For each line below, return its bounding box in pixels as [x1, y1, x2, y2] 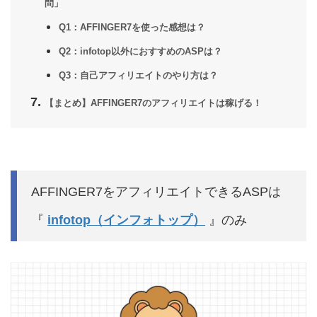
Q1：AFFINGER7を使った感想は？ [58, 23, 205, 33]
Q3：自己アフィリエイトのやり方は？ [58, 71, 218, 81]
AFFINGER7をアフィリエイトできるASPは [31, 185, 281, 200]
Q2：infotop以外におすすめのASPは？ [58, 47, 222, 57]
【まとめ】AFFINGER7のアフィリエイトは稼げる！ [45, 98, 262, 109]
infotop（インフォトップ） [47, 213, 205, 228]
